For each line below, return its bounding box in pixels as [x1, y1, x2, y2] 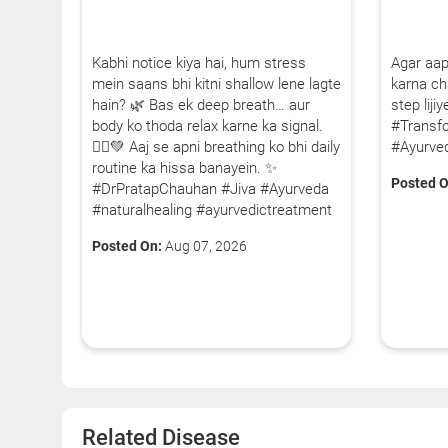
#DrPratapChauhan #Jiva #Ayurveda [92, 179, 329, 198]
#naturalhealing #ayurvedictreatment [92, 200, 332, 219]
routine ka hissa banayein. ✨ [92, 158, 277, 177]
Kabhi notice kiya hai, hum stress [92, 53, 306, 72]
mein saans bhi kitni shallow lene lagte [92, 74, 341, 93]
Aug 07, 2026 [162, 237, 247, 254]
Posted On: [92, 237, 162, 254]
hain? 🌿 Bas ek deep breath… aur [92, 95, 310, 114]
